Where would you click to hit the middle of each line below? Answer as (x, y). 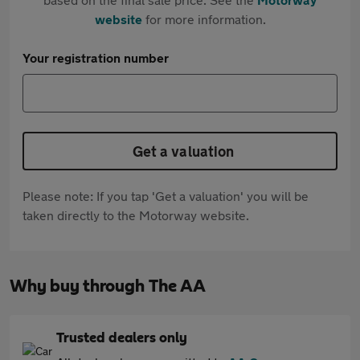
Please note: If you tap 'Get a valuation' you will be (166, 196)
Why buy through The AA (108, 286)
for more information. (204, 19)
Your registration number (96, 57)
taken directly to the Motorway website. (136, 215)
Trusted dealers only (122, 338)
